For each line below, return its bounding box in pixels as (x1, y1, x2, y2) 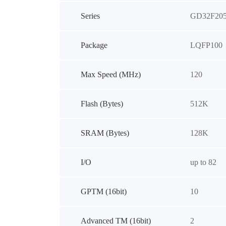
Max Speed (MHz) (80, 70, 141, 79)
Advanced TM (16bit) (80, 216, 151, 225)
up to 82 (190, 158, 216, 166)
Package (80, 41, 107, 49)
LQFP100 (190, 41, 222, 49)
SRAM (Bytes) (80, 129, 129, 137)
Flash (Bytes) (80, 99, 123, 108)
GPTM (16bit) (80, 187, 127, 196)
